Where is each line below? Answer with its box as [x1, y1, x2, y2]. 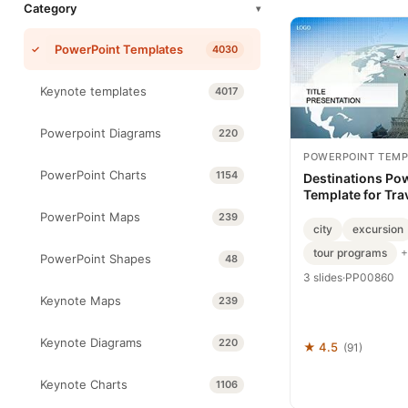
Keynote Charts [40, 377, 127, 392]
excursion [352, 221, 403, 236]
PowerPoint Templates [55, 42, 183, 56]
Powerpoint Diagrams [40, 126, 161, 140]
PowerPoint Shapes [40, 251, 151, 266]
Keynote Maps [40, 293, 121, 308]
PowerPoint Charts [40, 168, 147, 182]
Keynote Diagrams [40, 335, 142, 350]
